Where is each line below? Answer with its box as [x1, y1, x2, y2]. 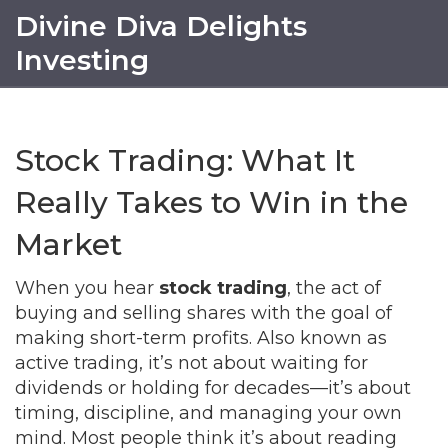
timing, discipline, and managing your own [15, 402, 402, 424]
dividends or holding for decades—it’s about [15, 377, 411, 399]
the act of [296, 277, 381, 299]
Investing [15, 43, 149, 77]
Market [15, 226, 122, 263]
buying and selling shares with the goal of [15, 302, 392, 324]
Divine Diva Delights [15, 9, 307, 43]
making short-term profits [15, 327, 249, 349]
